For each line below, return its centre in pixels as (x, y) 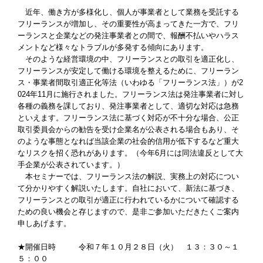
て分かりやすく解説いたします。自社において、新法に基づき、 (128, 188)
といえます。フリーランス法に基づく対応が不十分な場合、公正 (128, 117)
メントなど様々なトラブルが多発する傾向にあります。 (113, 47)
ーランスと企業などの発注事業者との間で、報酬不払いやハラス (128, 35)
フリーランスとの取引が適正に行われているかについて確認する (128, 200)
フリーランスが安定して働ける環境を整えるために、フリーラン (128, 70)
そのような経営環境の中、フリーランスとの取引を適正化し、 (128, 59)
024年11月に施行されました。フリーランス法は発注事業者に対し (131, 94)
